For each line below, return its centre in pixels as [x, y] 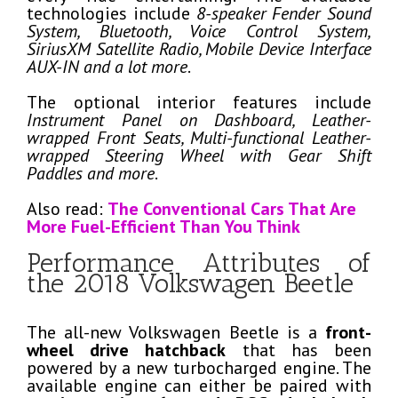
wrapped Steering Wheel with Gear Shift [199, 155]
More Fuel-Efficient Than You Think [163, 226]
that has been [299, 350]
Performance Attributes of [199, 263]
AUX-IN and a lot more [107, 66]
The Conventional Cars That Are [232, 208]
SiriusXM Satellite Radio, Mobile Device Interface [199, 48]
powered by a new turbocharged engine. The [199, 367]
